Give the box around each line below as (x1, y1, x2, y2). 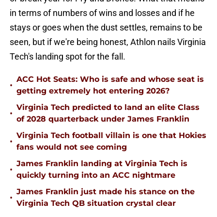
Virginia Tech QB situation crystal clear (16, 199, 176, 208)
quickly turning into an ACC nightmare (16, 170, 175, 180)
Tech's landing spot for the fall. (10, 51, 125, 62)
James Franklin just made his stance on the (16, 187, 195, 197)
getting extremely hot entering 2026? (16, 86, 170, 96)
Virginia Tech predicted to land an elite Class (16, 103, 200, 112)
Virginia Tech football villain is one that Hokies (16, 131, 206, 140)
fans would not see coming (16, 142, 127, 152)
